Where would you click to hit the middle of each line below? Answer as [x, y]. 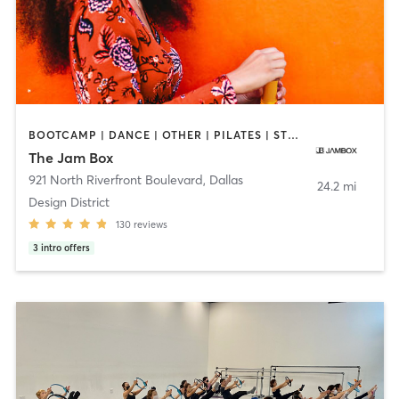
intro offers [65, 248]
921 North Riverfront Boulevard [115, 180]
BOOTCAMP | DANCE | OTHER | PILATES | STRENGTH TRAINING [293, 134]
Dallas [226, 180]
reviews [150, 225]
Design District [69, 203]
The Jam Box [70, 158]
